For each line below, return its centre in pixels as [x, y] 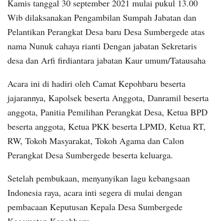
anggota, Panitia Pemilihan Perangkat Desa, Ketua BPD [108, 112]
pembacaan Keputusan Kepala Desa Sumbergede [95, 207]
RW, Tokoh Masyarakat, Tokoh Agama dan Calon [96, 141]
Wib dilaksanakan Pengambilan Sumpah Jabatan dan [102, 18]
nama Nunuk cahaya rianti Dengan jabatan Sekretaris [102, 46]
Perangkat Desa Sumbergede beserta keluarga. [90, 155]
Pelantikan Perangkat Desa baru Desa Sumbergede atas [106, 32]
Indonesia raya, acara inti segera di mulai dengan [95, 193]
